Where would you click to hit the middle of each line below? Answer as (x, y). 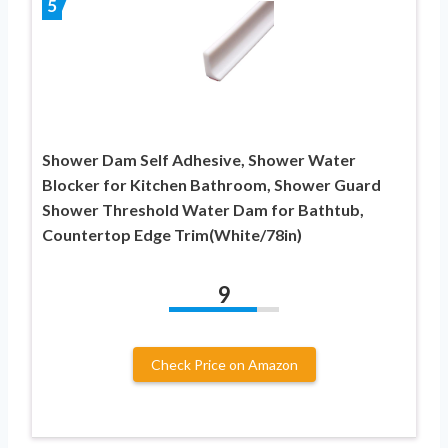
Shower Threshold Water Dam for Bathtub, (203, 209)
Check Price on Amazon (224, 364)
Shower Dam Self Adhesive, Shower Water (199, 159)
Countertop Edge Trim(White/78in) (172, 234)
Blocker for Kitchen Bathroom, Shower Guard (211, 184)
